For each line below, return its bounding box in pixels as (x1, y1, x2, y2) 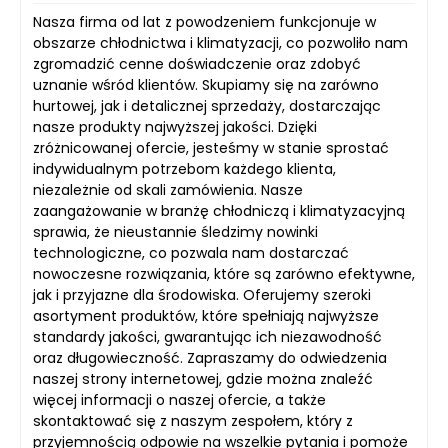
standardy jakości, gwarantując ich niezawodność (33, 326, 382, 347)
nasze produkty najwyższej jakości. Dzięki (33, 116, 317, 137)
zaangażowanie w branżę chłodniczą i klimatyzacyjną (33, 200, 405, 221)
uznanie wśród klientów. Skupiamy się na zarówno (33, 74, 379, 95)
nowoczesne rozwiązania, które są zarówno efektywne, (33, 263, 415, 284)
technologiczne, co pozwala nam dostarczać (33, 242, 349, 263)
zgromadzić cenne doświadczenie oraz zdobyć (33, 53, 361, 74)
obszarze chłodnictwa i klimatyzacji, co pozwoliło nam (33, 32, 408, 53)
